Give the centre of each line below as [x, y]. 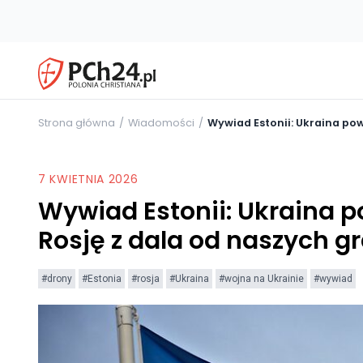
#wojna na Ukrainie [261, 278]
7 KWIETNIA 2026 [88, 179]
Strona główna [77, 122]
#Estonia [102, 278]
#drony [57, 278]
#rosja [145, 278]
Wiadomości [161, 122]
